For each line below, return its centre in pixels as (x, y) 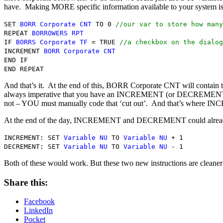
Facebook (39, 202)
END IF (16, 60)
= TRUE (104, 42)
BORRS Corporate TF (52, 42)
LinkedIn (38, 211)
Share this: (26, 182)
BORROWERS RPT (58, 33)
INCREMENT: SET (34, 137)
